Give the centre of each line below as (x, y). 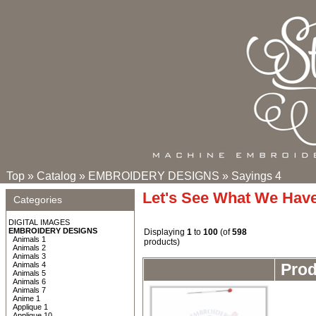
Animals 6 (29, 281)
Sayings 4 (256, 176)
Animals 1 (29, 239)
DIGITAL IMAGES (39, 222)
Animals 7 (29, 290)
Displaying (165, 232)
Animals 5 (29, 273)
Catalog (56, 176)
